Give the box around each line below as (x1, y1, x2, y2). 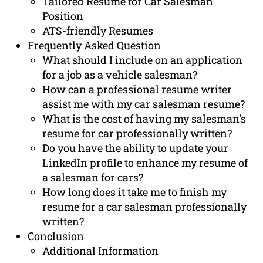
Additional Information (42, 244, 159, 258)
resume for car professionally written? (42, 126, 232, 141)
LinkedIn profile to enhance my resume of (42, 156, 248, 170)
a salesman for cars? (42, 170, 144, 185)
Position (42, 9, 84, 23)
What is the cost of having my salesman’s (42, 112, 247, 126)
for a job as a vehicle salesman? (42, 68, 198, 82)
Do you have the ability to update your (42, 141, 229, 156)
